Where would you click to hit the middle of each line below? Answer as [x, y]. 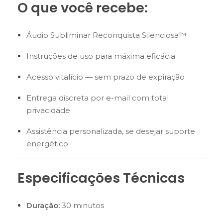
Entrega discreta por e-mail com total [97, 98]
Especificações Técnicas [101, 178]
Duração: [43, 206]
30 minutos [82, 206]
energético [47, 143]
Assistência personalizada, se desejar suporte [111, 131]
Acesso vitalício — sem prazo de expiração [105, 77]
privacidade [48, 110]
